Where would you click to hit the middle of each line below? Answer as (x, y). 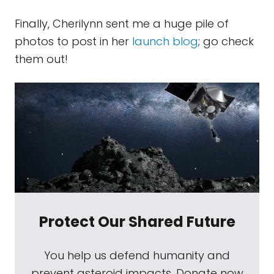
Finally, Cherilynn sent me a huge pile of (122, 24)
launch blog (165, 41)
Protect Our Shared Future (137, 222)
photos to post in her (73, 41)
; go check (226, 41)
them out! (41, 59)
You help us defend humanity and (137, 255)
